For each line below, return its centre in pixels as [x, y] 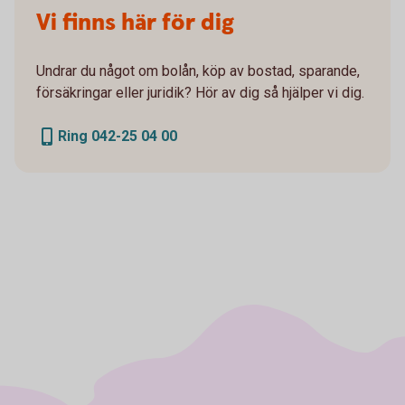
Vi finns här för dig [135, 23]
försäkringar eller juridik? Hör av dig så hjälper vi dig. [200, 92]
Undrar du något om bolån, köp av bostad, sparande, [198, 71]
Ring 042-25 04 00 [118, 136]
